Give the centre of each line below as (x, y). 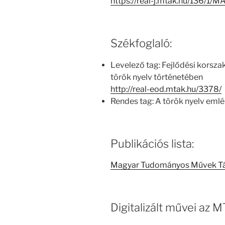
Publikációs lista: (152, 143)
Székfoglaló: (141, 43)
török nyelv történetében (157, 77)
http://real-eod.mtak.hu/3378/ (166, 89)
